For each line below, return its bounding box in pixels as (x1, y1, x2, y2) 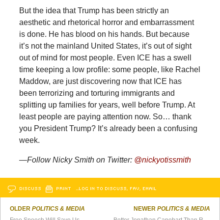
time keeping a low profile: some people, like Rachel (19, 65, 200, 74)
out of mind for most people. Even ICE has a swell (19, 54, 192, 62)
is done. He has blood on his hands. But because (19, 30, 190, 39)
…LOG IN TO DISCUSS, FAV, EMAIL (76, 185, 157, 192)
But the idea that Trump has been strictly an (19, 6, 169, 15)
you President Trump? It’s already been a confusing (19, 124, 197, 133)
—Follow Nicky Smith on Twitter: (19, 156, 134, 165)
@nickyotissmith (134, 156, 191, 165)
